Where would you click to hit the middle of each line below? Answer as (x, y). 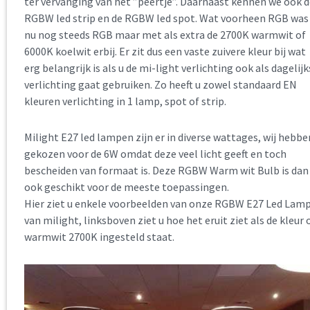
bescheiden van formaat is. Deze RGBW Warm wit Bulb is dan (166, 171)
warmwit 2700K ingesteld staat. (99, 237)
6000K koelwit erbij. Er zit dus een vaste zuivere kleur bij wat (165, 52)
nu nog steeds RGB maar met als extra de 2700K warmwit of (165, 35)
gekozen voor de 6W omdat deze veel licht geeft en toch (155, 154)
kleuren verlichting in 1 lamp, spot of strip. (125, 101)
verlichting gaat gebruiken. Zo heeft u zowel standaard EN (161, 85)
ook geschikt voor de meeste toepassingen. (127, 187)
